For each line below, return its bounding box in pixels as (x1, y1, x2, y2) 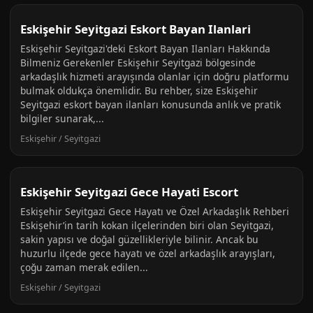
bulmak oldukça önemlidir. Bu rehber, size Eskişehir (20, 84, 258, 97)
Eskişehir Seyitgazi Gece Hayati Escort (20, 184, 238, 200)
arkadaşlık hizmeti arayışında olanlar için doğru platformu (20, 70, 289, 83)
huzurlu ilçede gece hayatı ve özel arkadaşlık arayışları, (20, 247, 275, 260)
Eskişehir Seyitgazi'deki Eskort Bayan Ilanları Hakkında (20, 42, 270, 55)
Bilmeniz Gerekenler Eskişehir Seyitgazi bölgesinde (20, 56, 256, 69)
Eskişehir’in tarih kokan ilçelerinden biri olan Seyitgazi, (20, 219, 274, 232)
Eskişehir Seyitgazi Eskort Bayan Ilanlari (20, 21, 251, 37)
